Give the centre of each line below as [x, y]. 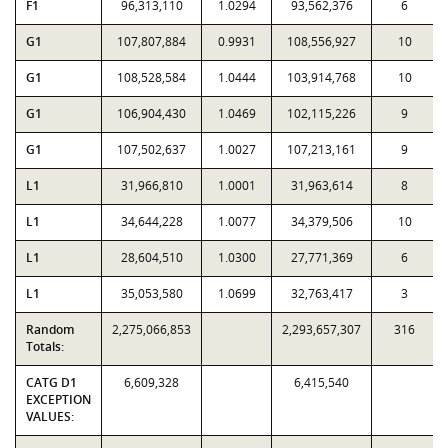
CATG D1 [51, 382]
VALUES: [50, 416]
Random [50, 329]
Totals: [45, 346]
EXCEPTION [58, 399]
